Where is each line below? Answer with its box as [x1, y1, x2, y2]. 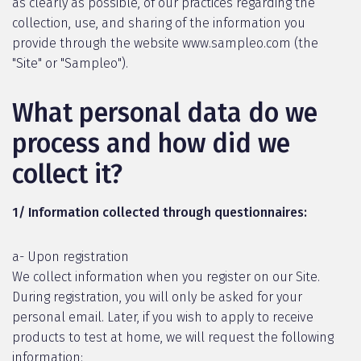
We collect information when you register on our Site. [12, 269, 320, 284]
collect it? [12, 159, 122, 189]
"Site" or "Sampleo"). [12, 56, 128, 71]
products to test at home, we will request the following [12, 330, 334, 345]
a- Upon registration [12, 249, 129, 264]
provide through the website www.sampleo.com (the [12, 35, 318, 51]
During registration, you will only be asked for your [12, 289, 302, 305]
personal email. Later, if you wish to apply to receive [12, 309, 313, 325]
